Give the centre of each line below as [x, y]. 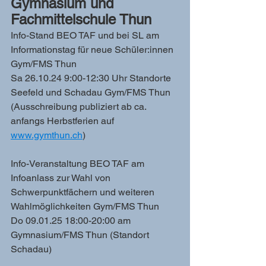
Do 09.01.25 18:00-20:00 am [72, 221]
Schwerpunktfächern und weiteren [84, 192]
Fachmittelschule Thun [81, 19]
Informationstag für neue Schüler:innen [93, 50]
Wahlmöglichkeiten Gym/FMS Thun [85, 206]
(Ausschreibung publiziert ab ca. [80, 107]
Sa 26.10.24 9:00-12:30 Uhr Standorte [92, 78]
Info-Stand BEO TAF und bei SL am [86, 35]
